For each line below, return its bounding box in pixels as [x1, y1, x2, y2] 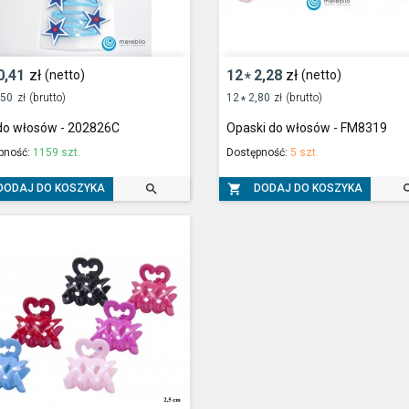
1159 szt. [33, 145, 81, 159]
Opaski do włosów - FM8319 [225, 120, 387, 135]
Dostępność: [225, 145, 290, 159]
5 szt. [289, 145, 319, 159]
